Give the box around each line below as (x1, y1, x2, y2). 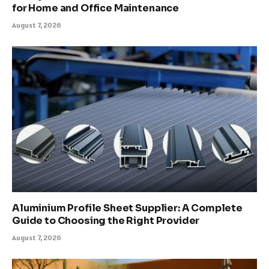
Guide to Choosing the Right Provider (12, 214, 200, 227)
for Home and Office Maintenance (12, 2, 180, 15)
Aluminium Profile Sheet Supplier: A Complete (12, 201, 243, 214)
